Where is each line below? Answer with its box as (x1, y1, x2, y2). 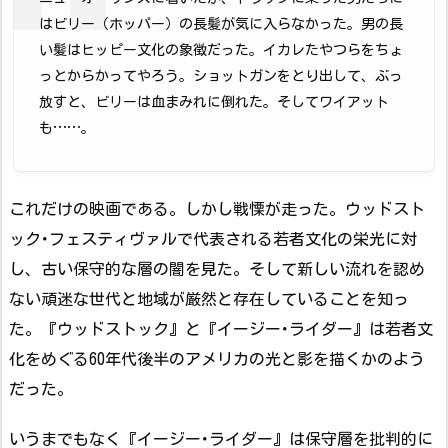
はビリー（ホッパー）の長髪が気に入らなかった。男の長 (39, 17, 403, 32)
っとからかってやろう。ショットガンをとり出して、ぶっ (39, 69, 403, 84)
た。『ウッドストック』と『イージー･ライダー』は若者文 (9, 320, 433, 337)
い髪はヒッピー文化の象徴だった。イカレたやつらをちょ (39, 43, 403, 58)
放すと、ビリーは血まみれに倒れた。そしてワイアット (39, 95, 389, 110)
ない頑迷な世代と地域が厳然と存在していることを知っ (9, 290, 409, 307)
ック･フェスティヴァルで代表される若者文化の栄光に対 (9, 230, 417, 247)
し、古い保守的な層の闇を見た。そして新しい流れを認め (9, 260, 425, 277)
